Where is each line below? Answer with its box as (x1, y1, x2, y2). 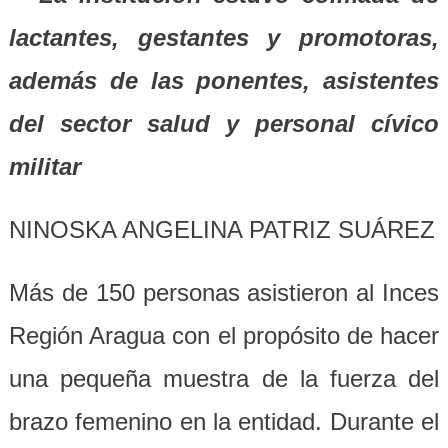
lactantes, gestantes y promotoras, (8, 24, 440, 51)
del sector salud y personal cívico (8, 110, 440, 137)
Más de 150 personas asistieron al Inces (8, 279, 440, 306)
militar (8, 153, 81, 180)
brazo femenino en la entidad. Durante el (8, 408, 440, 435)
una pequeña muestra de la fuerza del (8, 365, 440, 392)
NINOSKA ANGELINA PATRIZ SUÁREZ (8, 216, 435, 243)
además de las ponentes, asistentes (8, 67, 440, 94)
